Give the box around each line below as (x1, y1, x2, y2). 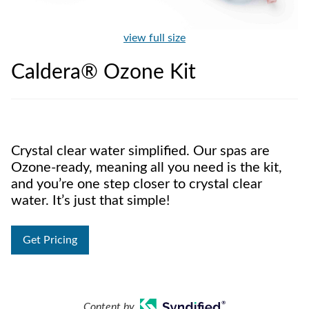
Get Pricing (23, 235, 77, 246)
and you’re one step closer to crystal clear (11, 177, 262, 191)
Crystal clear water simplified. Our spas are (11, 144, 270, 158)
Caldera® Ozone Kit (11, 62, 196, 83)
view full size (123, 32, 186, 43)
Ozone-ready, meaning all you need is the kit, (11, 161, 282, 175)
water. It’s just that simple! (11, 194, 170, 208)
